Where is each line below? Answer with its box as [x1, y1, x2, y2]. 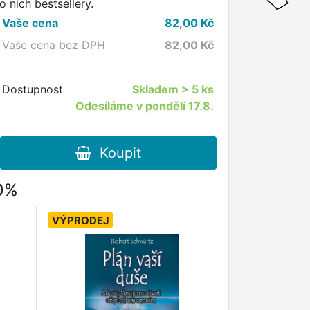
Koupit [91, 144, 141, 161]
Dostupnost [2, 82, 64, 96]
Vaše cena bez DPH [2, 37, 106, 52]
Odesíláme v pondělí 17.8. [75, 98, 214, 113]
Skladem [131, 82, 181, 96]
